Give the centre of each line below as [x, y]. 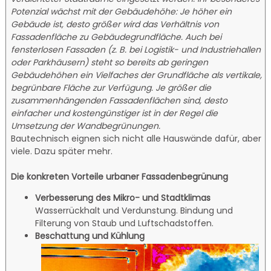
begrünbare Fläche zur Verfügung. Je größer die [111, 87]
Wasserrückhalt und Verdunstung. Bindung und [134, 210]
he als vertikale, [230, 75]
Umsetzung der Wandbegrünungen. [86, 126]
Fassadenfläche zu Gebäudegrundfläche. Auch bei [116, 37]
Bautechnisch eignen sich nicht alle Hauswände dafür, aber [136, 138]
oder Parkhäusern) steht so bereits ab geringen [110, 62]
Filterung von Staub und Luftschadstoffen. [125, 223]
